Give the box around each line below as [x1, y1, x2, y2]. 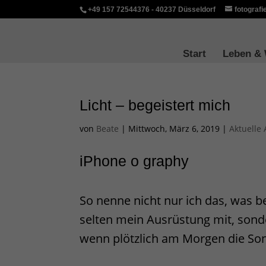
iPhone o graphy [80, 153, 189, 169]
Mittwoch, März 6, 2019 [128, 123, 220, 134]
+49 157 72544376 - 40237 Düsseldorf [88, 5, 216, 14]
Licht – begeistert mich [80, 97, 231, 113]
